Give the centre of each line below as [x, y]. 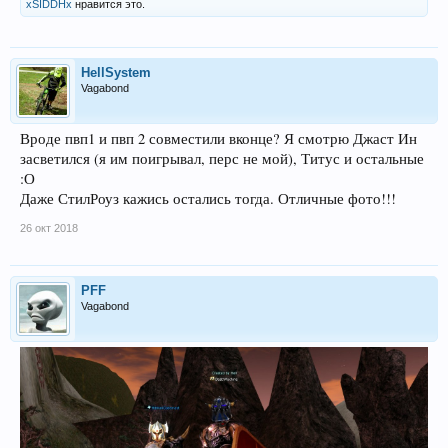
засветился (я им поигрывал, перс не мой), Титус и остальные [222, 159]
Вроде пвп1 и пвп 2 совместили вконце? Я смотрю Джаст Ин [218, 139]
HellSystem [116, 73]
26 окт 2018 [49, 228]
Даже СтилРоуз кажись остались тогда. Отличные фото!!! [208, 199]
